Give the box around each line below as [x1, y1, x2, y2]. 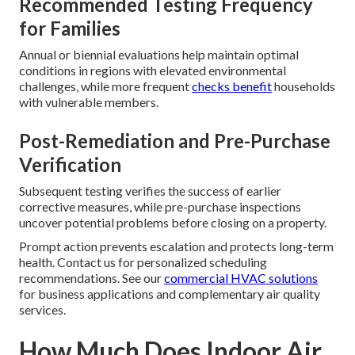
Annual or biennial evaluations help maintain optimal [19, 47, 299, 62]
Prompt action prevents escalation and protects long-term [19, 239, 334, 254]
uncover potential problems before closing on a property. [19, 215, 326, 230]
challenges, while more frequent [19, 78, 192, 94]
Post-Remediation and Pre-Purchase [19, 129, 330, 152]
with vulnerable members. [19, 94, 158, 109]
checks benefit [192, 78, 272, 94]
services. [19, 302, 66, 317]
